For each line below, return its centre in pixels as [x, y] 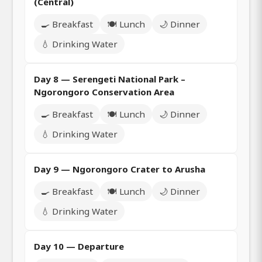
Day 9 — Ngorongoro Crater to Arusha [120, 169]
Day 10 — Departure [79, 247]
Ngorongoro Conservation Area [104, 92]
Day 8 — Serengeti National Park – [110, 79]
